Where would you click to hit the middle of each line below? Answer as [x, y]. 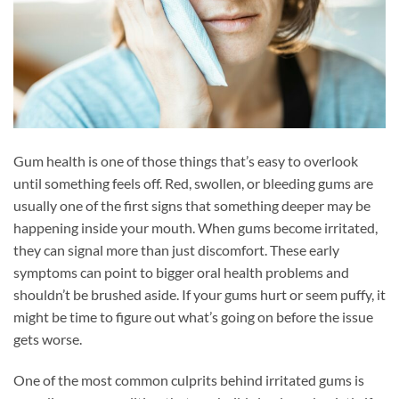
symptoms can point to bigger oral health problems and [181, 273]
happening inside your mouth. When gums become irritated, [195, 228]
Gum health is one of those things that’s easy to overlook [186, 161]
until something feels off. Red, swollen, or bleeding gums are [193, 183]
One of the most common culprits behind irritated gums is [189, 380]
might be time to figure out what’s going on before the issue [193, 317]
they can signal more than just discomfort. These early [176, 250]
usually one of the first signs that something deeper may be [192, 206]
